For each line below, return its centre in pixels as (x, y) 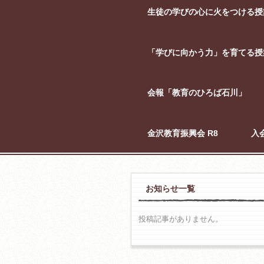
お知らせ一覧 (170, 188)
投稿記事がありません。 (181, 219)
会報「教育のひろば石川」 (197, 93)
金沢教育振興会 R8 (183, 133)
